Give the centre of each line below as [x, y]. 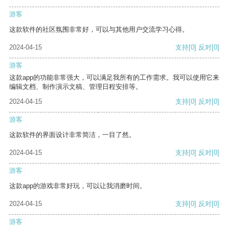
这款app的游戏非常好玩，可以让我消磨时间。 [78, 186]
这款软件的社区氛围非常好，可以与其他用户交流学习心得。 [99, 30]
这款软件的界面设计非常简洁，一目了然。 [72, 135]
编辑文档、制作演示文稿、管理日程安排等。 [76, 87]
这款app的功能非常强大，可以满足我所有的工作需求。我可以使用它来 [114, 78]
